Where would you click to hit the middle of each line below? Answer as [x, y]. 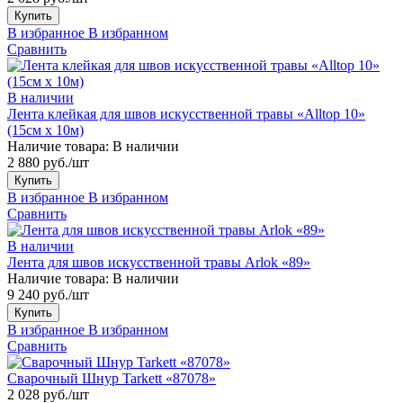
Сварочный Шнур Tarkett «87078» [112, 378]
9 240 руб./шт [48, 294]
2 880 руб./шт [48, 162]
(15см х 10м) [45, 130]
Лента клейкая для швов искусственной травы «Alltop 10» [186, 113]
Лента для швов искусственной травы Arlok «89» [159, 262]
